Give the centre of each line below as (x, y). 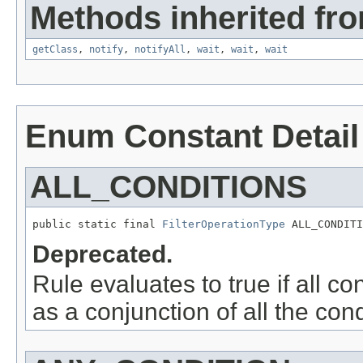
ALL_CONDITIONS (169, 187)
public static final (97, 224)
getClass (55, 50)
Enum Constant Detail (192, 137)
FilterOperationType (224, 224)
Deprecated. (102, 254)
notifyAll (160, 50)
